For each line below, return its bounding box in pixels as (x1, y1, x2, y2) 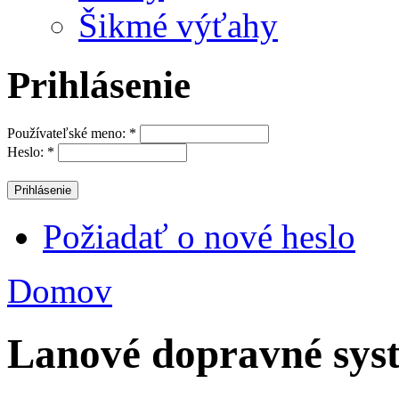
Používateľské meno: (7, 125, 129, 141)
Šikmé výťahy (78, 5, 278, 45)
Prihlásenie (7, 63, 191, 106)
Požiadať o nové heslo (43, 216, 355, 256)
